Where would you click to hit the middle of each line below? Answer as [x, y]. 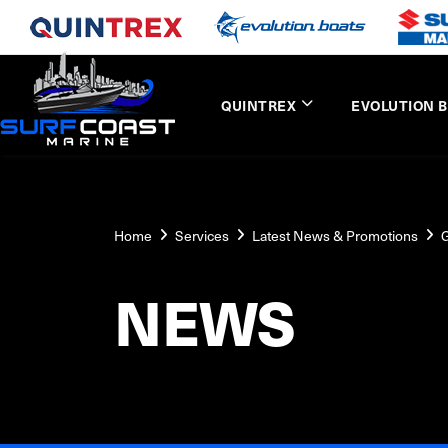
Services [202, 235]
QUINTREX [259, 105]
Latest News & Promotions [335, 235]
